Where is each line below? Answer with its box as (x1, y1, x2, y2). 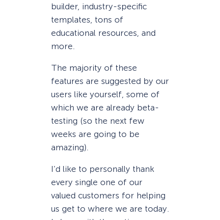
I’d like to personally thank (51, 164, 154, 174)
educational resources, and (51, 27, 156, 38)
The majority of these (51, 62, 137, 73)
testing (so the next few (51, 115, 144, 126)
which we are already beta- (51, 102, 159, 112)
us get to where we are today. (51, 204, 169, 214)
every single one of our (51, 177, 142, 188)
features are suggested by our (51, 76, 169, 86)
